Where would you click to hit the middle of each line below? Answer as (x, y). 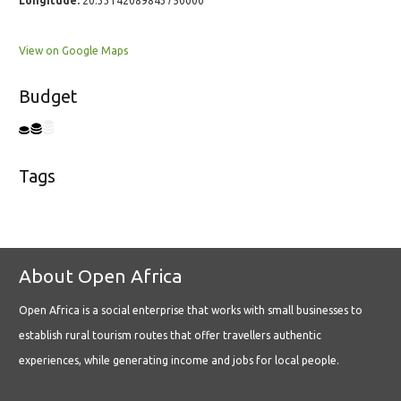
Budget (48, 97)
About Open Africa (101, 276)
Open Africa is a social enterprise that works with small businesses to (191, 311)
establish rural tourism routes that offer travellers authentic (170, 336)
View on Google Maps (73, 51)
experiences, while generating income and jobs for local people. (179, 361)
